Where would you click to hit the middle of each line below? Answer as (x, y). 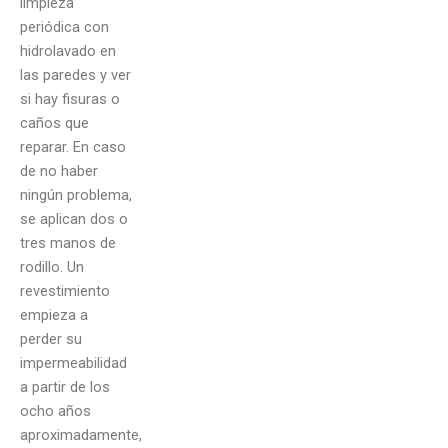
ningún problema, (76, 195)
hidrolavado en (68, 51)
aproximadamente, (81, 435)
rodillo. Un (52, 267)
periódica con (64, 27)
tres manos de (68, 243)
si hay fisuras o (70, 99)
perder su (51, 339)
